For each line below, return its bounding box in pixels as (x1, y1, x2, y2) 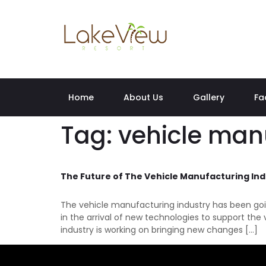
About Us (123, 91, 163, 103)
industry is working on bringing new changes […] (61, 224, 258, 236)
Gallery (193, 91, 224, 103)
